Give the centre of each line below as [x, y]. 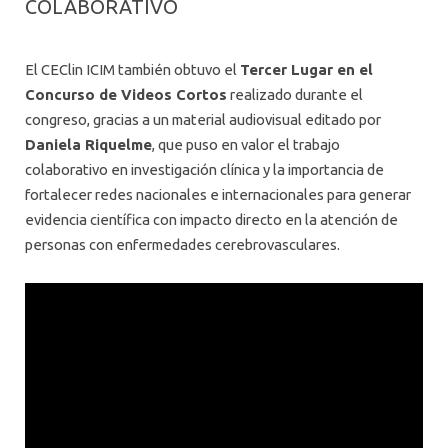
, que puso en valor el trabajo [246, 144]
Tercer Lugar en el [306, 69]
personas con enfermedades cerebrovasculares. [182, 244]
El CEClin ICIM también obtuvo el [132, 69]
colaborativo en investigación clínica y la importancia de [204, 169]
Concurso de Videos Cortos [126, 94]
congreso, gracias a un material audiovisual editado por [203, 119]
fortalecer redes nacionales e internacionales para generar [218, 194]
